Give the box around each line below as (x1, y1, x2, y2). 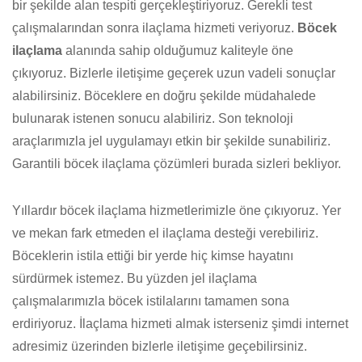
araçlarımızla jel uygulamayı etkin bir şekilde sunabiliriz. (12, 134, 330, 148)
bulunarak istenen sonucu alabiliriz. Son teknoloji (12, 112, 293, 125)
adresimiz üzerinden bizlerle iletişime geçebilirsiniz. (12, 339, 307, 353)
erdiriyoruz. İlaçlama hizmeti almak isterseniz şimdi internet (12, 317, 348, 330)
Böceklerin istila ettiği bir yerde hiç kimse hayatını (12, 249, 293, 263)
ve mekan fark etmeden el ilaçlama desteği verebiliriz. (12, 226, 318, 240)
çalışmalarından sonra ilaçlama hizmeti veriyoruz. (12, 21, 297, 35)
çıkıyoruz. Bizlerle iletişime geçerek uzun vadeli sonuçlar (12, 66, 335, 80)
